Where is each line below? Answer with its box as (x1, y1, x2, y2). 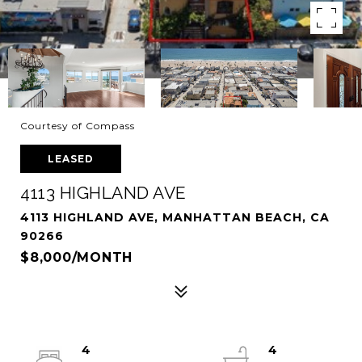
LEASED (48, 153, 94, 165)
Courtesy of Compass (20, 120, 135, 132)
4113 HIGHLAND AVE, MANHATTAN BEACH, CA (20, 210, 330, 225)
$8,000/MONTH (20, 250, 133, 265)
